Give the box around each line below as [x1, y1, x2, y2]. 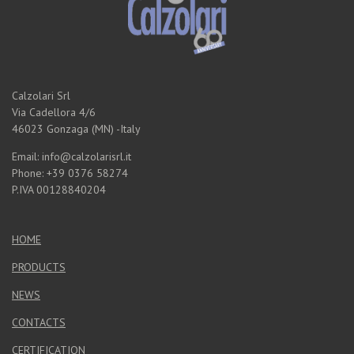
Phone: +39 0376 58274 [12, 166, 128, 181]
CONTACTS [12, 315, 66, 330]
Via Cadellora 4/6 [12, 105, 96, 120]
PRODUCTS [12, 260, 66, 275]
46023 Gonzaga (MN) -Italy [12, 122, 141, 137]
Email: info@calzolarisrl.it [12, 149, 131, 164]
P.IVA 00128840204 [12, 183, 106, 198]
